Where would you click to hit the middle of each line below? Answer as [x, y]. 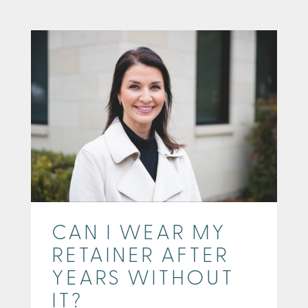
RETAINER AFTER [140, 257]
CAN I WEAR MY [139, 234]
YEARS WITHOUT [143, 280]
